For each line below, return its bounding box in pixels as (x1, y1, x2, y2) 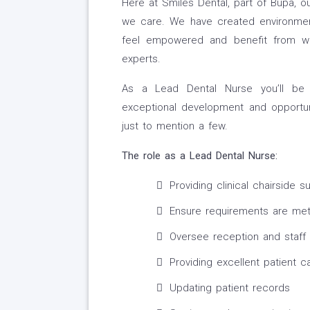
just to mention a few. (121, 120, 228, 133)
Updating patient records (169, 282, 290, 295)
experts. (121, 53, 161, 66)
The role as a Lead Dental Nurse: (121, 149, 277, 163)
